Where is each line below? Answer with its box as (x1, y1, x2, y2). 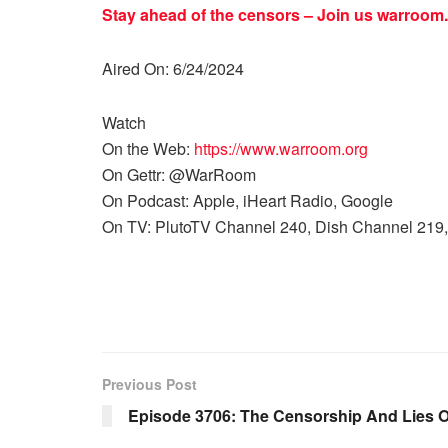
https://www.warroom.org (194, 137, 368, 160)
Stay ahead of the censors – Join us (102, 3, 377, 26)
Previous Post (102, 374, 197, 394)
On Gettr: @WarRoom (102, 163, 256, 186)
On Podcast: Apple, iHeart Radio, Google (102, 189, 397, 212)
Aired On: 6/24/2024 (102, 57, 244, 80)
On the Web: (102, 137, 194, 160)
